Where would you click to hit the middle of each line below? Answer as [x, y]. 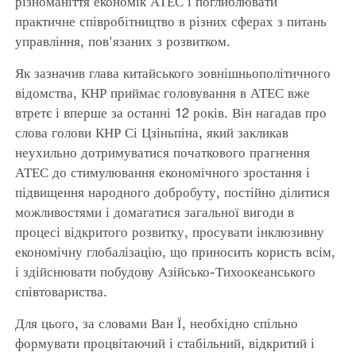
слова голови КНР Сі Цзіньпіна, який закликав [151, 132]
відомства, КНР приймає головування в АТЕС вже [162, 92]
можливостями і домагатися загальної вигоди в [154, 211]
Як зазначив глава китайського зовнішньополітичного [172, 72]
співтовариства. [61, 291]
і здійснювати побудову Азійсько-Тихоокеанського [165, 271]
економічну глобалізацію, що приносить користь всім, [175, 251]
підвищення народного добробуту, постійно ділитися [172, 192]
